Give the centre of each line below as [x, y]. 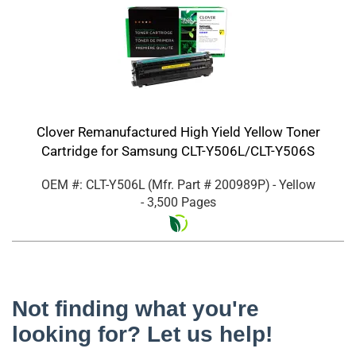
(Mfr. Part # [181, 185]
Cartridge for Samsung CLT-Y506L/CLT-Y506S [178, 151]
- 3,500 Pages [178, 203]
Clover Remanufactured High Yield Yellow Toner [178, 132]
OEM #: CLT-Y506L [93, 185]
